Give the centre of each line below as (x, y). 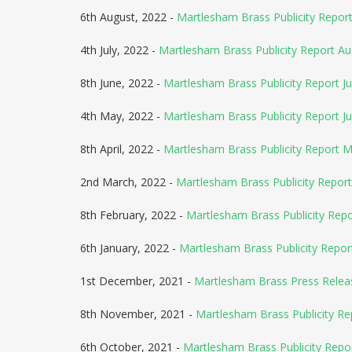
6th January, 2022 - (130, 248)
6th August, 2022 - (128, 17)
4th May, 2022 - (122, 116)
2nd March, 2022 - (128, 182)
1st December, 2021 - (137, 281)
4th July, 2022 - (119, 50)
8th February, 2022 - (133, 215)
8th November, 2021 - (138, 314)
